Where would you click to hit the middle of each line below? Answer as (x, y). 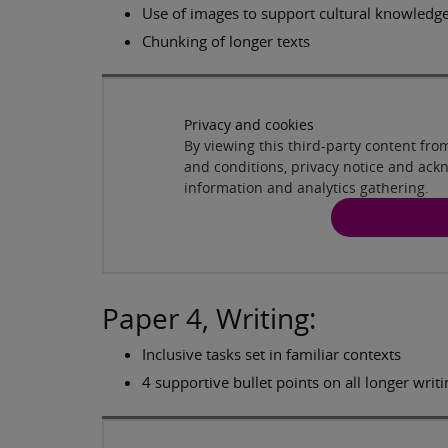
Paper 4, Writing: (209, 318)
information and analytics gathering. (306, 188)
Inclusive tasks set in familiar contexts (271, 354)
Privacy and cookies (249, 125)
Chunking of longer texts (226, 40)
